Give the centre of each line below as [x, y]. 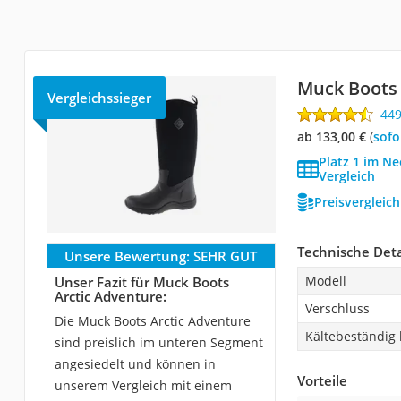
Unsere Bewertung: [128, 256]
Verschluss [337, 309]
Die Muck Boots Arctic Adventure [152, 321]
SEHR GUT [226, 256]
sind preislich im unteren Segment [158, 343]
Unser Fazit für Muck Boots [141, 282]
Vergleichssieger [99, 98]
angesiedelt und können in [135, 364]
